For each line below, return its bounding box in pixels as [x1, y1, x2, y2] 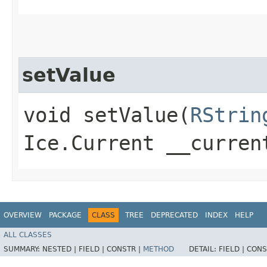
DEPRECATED [151, 210, 198, 219]
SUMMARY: [4, 245, 42, 254]
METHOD [143, 245, 174, 254]
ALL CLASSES [4, 231, 52, 240]
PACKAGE [49, 210, 82, 219]
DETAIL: [189, 245, 219, 254]
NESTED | [42, 245, 79, 254]
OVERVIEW [4, 210, 42, 219]
